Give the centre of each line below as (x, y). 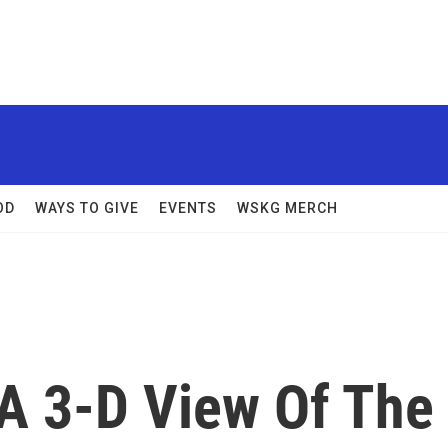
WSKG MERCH (287, 208)
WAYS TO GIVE (87, 208)
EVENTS (188, 208)
